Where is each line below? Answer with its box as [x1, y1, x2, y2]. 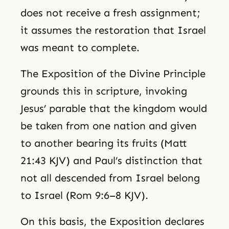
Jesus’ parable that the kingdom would [20, 102, 207, 115]
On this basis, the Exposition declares [20, 215, 204, 227]
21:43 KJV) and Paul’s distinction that [20, 154, 202, 167]
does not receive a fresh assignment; [20, 7, 200, 19]
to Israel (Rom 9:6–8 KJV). [20, 189, 148, 202]
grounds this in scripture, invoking [20, 85, 187, 98]
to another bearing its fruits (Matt [20, 137, 187, 150]
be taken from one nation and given [20, 120, 197, 132]
